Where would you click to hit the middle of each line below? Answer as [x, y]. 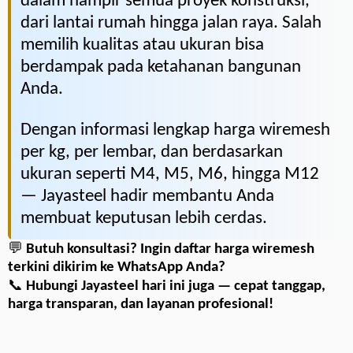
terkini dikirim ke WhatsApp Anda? [117, 267]
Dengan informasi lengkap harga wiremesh [175, 130]
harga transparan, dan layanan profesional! [141, 304]
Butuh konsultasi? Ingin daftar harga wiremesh [170, 249]
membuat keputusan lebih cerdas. [144, 218]
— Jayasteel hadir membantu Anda [147, 196]
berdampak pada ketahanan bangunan [161, 67]
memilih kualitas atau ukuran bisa [142, 45]
